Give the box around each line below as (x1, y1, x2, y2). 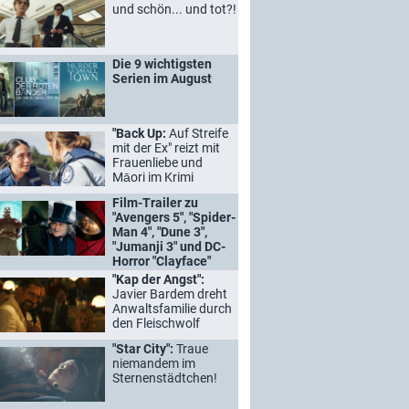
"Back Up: (112, 126, 169, 141)
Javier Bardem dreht (112, 287, 227, 301)
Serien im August (112, 71, 212, 86)
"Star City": (112, 341, 176, 356)
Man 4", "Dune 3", (112, 225, 207, 239)
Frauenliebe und (112, 155, 203, 170)
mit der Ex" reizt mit (112, 141, 220, 155)
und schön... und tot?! (112, 2, 236, 16)
